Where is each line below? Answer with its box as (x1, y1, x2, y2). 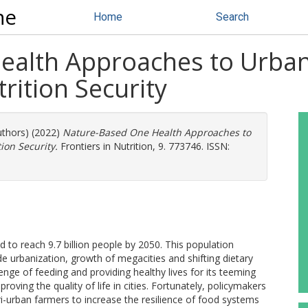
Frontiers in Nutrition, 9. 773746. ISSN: (58, 140, 230, 153)
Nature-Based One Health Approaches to (63, 126, 251, 139)
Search (216, 10, 249, 23)
